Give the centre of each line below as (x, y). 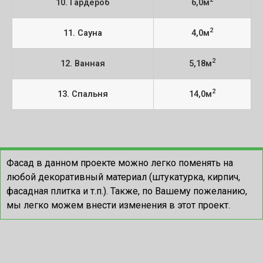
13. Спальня (83, 94)
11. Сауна (83, 33)
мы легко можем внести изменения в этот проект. (118, 205)
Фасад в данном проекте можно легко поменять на (120, 163)
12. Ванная (83, 63)
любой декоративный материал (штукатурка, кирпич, (123, 177)
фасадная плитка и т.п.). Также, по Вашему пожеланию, (127, 191)
